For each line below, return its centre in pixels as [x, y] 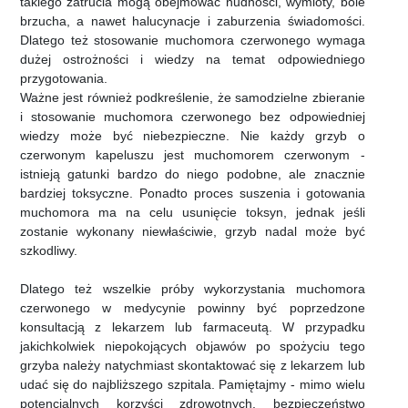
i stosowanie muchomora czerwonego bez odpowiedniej [193, 117]
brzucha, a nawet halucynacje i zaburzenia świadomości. [193, 21]
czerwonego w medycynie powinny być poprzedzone [193, 308]
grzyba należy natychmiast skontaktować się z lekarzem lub [193, 366]
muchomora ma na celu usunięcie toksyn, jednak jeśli [193, 213]
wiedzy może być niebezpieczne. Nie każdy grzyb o [193, 136]
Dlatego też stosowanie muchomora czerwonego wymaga [193, 41]
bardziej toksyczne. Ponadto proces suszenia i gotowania [193, 194]
